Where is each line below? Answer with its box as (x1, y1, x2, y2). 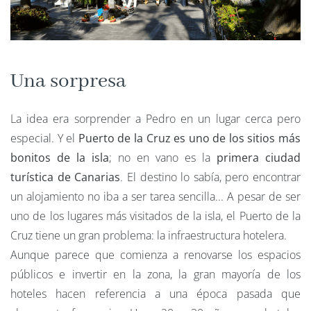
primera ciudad (217, 150, 301, 166)
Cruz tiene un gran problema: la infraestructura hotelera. (10, 228, 289, 244)
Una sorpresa (10, 69, 126, 94)
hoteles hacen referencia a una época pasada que (10, 286, 301, 302)
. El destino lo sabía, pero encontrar (120, 169, 301, 185)
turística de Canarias (10, 169, 121, 185)
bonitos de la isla (10, 150, 109, 166)
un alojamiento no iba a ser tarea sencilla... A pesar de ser (10, 189, 301, 205)
